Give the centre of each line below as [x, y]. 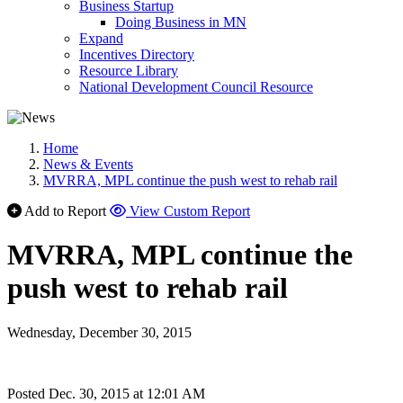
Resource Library [129, 71]
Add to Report [65, 211]
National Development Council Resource [196, 87]
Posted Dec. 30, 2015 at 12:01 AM [106, 393]
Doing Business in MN [181, 22]
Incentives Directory [137, 54]
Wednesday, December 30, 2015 [99, 332]
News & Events [88, 164]
